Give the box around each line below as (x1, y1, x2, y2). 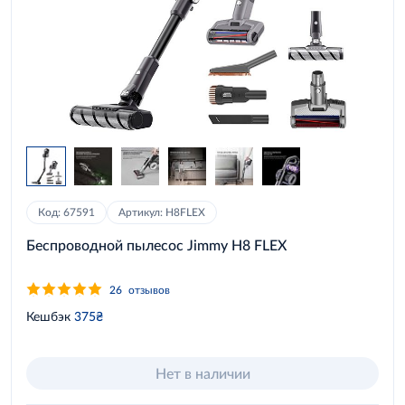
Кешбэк (26, 307, 71, 324)
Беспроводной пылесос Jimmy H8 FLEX (26, 236, 287, 253)
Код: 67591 (38, 205, 95, 219)
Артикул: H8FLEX (118, 205, 205, 219)
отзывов (128, 282, 170, 297)
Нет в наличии (155, 364, 250, 381)
